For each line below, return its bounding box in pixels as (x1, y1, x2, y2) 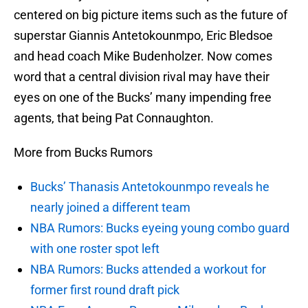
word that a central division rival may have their (14, 69, 269, 85)
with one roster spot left (30, 241, 159, 256)
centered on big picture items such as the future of (14, 8, 287, 23)
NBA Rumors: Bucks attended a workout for (30, 262, 266, 277)
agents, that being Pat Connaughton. (14, 111, 214, 126)
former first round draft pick (30, 283, 179, 298)
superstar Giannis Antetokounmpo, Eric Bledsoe (14, 28, 273, 43)
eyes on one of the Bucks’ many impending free (14, 90, 272, 105)
